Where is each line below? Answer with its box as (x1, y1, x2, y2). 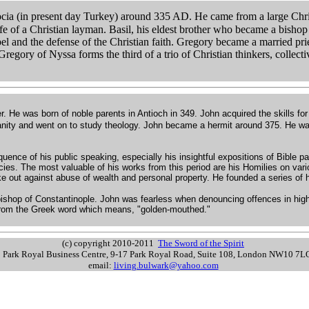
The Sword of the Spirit (158, 238, 244, 248)
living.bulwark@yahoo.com (113, 260, 219, 270)
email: (88, 260, 114, 270)
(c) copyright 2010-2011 (62, 238, 158, 248)
